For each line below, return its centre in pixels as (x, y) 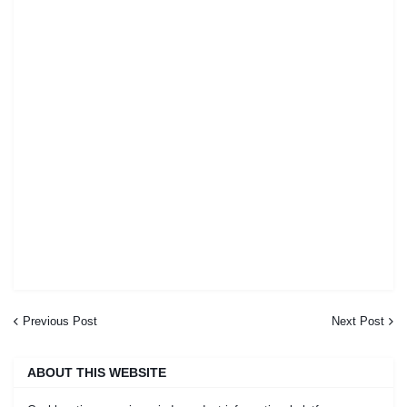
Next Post (358, 321)
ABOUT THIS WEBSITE (97, 372)
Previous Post (60, 321)
